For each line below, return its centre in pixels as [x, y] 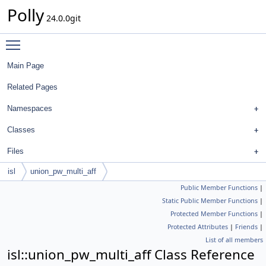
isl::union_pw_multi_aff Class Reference [131, 254]
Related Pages [32, 87]
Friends [246, 227]
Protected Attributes [198, 227]
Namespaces [30, 108]
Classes [21, 130]
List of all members [234, 240]
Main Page [26, 66]
